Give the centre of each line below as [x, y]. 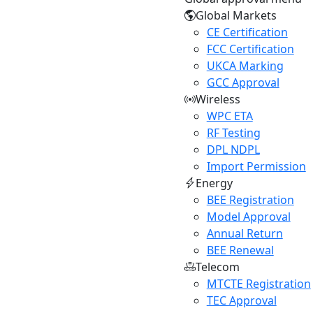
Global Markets [236, 15]
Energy [214, 183]
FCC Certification [250, 49]
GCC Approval [243, 82]
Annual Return [245, 233]
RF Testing [233, 133]
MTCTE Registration [259, 284]
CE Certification [247, 32]
